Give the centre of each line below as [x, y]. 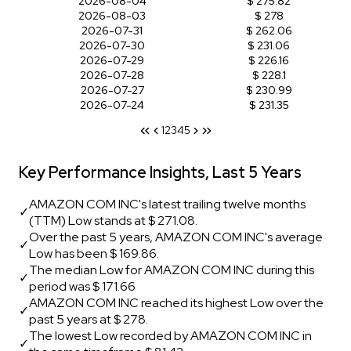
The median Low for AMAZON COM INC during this [172, 270]
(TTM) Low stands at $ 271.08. [113, 220]
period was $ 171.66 [82, 286]
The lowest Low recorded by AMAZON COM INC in [170, 335]
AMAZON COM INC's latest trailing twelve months [167, 204]
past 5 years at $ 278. [89, 319]
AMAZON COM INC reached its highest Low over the [176, 302]
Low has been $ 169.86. [94, 253]
